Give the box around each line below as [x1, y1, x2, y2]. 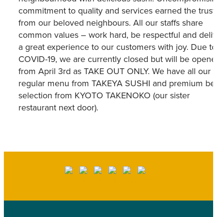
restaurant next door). [18, 101, 98, 114]
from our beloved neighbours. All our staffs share [18, 16, 203, 29]
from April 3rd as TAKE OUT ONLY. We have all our [18, 65, 211, 77]
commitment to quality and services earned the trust [18, 4, 215, 17]
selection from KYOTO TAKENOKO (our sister [18, 89, 190, 102]
